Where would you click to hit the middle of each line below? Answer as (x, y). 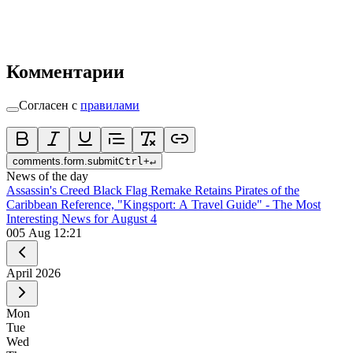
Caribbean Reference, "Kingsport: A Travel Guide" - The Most (163, 204)
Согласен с (48, 105)
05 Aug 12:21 (47, 232)
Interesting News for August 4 (82, 218)
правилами (110, 105)
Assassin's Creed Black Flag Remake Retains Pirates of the (153, 190)
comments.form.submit (65, 161)
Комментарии (65, 71)
